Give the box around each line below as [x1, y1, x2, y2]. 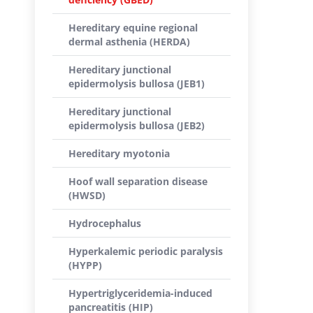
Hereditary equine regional [68, 21, 198, 34]
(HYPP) [68, 259, 102, 272]
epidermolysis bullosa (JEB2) [68, 119, 205, 132]
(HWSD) [68, 189, 105, 202]
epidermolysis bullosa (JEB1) [68, 77, 205, 90]
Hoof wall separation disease [68, 175, 208, 188]
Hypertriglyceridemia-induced [68, 286, 212, 300]
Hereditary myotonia [68, 147, 170, 160]
